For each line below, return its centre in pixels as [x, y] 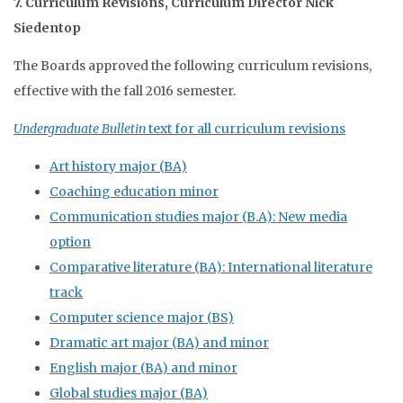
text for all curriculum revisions [246, 129]
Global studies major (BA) [129, 393]
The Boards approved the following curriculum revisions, [193, 66]
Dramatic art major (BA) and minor [159, 343]
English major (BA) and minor [143, 368]
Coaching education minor [134, 192]
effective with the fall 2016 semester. [125, 91]
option [70, 242]
